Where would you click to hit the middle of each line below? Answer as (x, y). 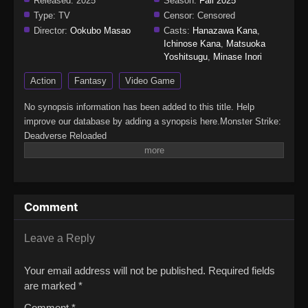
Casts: (177, 31)
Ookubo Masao (100, 31)
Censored (215, 16)
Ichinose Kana (192, 44)
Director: (51, 31)
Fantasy (90, 81)
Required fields (242, 271)
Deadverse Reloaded (65, 136)
